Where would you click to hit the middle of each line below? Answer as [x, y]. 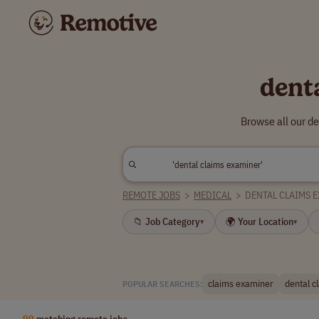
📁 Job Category [167, 221]
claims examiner [241, 283]
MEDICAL [213, 195]
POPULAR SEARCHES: [162, 283]
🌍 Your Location [260, 221]
